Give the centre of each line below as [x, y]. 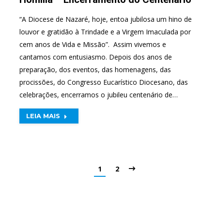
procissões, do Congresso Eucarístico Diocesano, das [104, 82]
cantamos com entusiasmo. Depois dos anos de [96, 57]
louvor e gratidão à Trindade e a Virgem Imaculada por [105, 31]
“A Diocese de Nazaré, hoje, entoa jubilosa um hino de [106, 19]
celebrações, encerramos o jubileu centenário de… [99, 94]
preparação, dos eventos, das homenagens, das [95, 69]
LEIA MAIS [43, 116]
